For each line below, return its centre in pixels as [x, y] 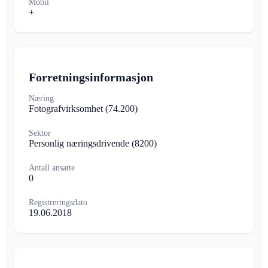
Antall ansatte [52, 168]
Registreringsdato [58, 203]
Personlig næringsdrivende [80, 144]
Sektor [40, 133]
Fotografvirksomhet [67, 109]
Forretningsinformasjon [91, 77]
